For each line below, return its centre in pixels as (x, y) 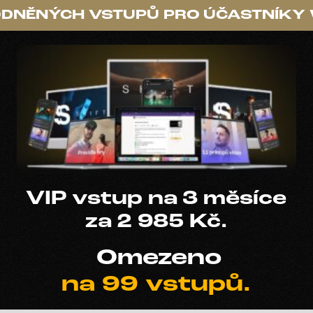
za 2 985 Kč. (156, 223)
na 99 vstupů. (156, 285)
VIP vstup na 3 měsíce (156, 199)
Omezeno (156, 259)
